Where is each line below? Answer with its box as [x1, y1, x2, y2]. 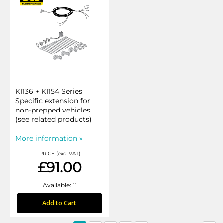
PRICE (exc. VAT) [39, 150, 80, 157]
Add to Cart [42, 199, 77, 207]
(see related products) [15, 115, 92, 124]
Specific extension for [15, 96, 90, 105]
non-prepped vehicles [15, 106, 90, 114]
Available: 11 [42, 181, 77, 189]
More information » [15, 134, 83, 143]
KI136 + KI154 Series [15, 87, 82, 96]
